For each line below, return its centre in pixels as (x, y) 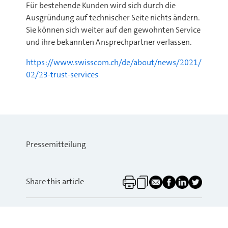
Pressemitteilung (56, 144)
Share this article (55, 181)
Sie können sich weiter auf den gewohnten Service (113, 30)
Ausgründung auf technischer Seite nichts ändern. (113, 18)
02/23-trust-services (62, 75)
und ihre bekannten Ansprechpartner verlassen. (109, 42)
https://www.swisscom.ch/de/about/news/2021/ (114, 62)
